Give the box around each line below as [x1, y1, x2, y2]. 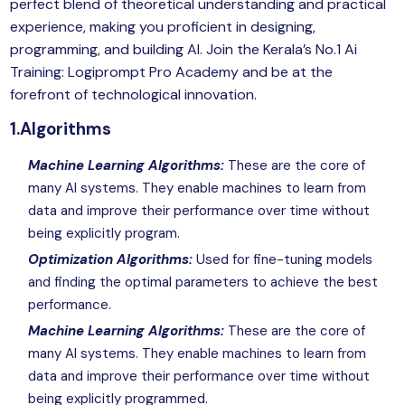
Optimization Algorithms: [28, 250, 193, 269]
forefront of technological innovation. [10, 85, 258, 105]
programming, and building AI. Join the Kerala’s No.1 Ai [10, 40, 358, 60]
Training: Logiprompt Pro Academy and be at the [10, 62, 334, 82]
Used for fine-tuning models [193, 250, 373, 269]
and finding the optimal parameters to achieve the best [28, 273, 379, 292]
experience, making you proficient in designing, [10, 17, 316, 37]
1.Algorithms [10, 118, 112, 141]
